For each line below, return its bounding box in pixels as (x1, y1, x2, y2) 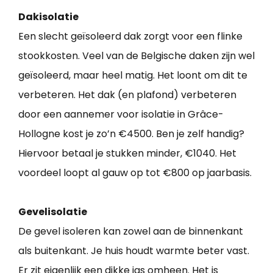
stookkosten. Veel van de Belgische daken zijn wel (18, 49, 255, 63)
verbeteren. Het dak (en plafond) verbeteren (18, 88, 236, 102)
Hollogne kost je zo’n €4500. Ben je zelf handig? (18, 127, 244, 141)
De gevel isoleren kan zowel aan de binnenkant (18, 224, 243, 239)
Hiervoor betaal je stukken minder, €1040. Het (18, 146, 236, 161)
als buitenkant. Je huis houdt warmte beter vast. (18, 244, 249, 258)
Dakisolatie (18, 10, 79, 24)
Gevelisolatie (18, 205, 87, 219)
